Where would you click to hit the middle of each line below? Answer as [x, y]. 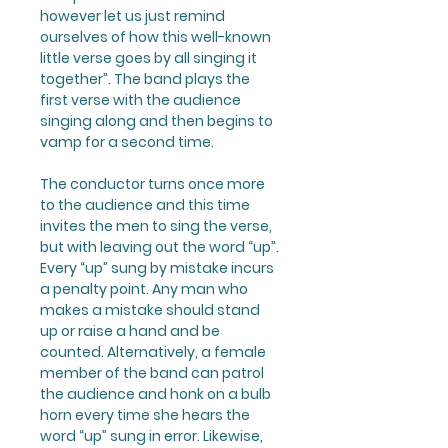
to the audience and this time [145, 204]
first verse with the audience [140, 99]
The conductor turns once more [152, 183]
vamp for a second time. [127, 141]
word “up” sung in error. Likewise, [151, 435]
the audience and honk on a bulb [155, 393]
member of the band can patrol [152, 372]
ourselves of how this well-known [155, 36]
